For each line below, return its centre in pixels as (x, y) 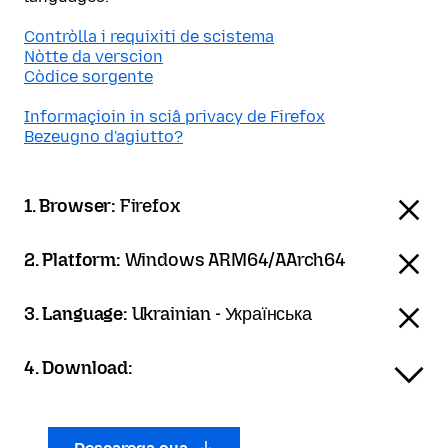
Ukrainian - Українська (221, 314)
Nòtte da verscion (93, 56)
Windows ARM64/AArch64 (235, 260)
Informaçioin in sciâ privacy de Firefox (174, 116)
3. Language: (78, 314)
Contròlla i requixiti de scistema (149, 36)
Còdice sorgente (88, 76)
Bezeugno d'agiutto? (103, 136)
